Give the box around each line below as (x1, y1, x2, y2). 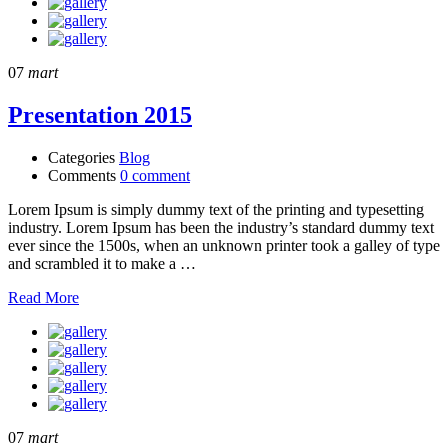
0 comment (120, 167, 190, 185)
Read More (8, 289, 79, 307)
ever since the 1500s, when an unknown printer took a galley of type (8, 237, 440, 255)
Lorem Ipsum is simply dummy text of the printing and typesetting (8, 201, 424, 219)
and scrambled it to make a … (8, 255, 196, 273)
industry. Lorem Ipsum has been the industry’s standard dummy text (8, 219, 434, 237)
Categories (48, 149, 115, 167)
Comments (48, 167, 116, 185)
